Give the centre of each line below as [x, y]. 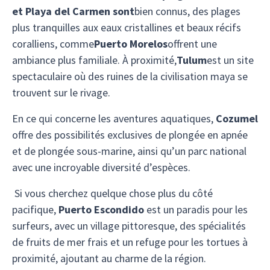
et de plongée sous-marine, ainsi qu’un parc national [129, 151]
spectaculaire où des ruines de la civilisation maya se [130, 76]
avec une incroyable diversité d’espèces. [101, 167]
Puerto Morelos [131, 44]
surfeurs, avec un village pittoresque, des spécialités [129, 226]
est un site [230, 60]
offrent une [192, 44]
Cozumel [237, 118]
